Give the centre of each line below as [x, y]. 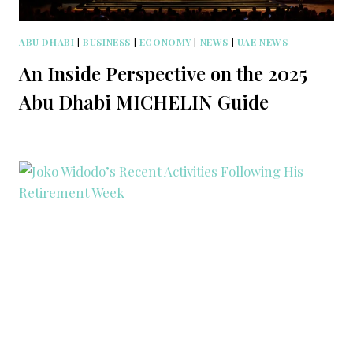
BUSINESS [107, 42]
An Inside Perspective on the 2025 [163, 74]
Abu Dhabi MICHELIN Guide [144, 102]
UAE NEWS [262, 42]
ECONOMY [165, 42]
